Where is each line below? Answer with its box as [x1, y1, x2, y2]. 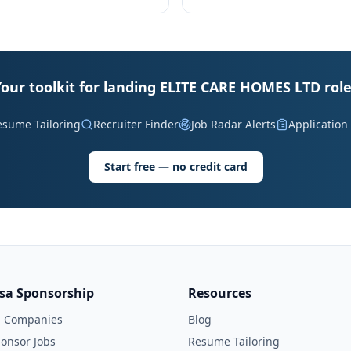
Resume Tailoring [188, 334, 280, 349]
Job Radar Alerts [190, 117, 276, 132]
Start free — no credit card [103, 159, 248, 174]
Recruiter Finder [92, 117, 179, 132]
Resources [188, 284, 251, 302]
